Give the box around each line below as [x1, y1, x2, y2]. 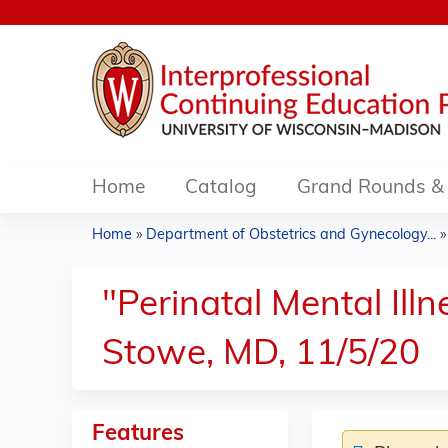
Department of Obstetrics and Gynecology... [146, 228, 436, 243]
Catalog [185, 179, 257, 198]
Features [92, 423, 184, 446]
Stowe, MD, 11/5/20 [102, 338, 420, 373]
